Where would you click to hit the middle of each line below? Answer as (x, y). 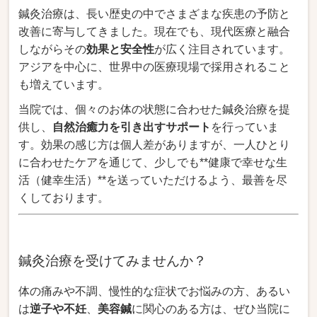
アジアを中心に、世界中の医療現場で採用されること (155, 67)
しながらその (53, 49)
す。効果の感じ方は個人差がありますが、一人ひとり (155, 144)
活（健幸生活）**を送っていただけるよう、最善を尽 (153, 180)
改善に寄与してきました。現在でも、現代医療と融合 (155, 31)
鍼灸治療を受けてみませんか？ (113, 260)
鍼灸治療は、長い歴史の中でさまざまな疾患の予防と (155, 13)
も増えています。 (64, 84)
